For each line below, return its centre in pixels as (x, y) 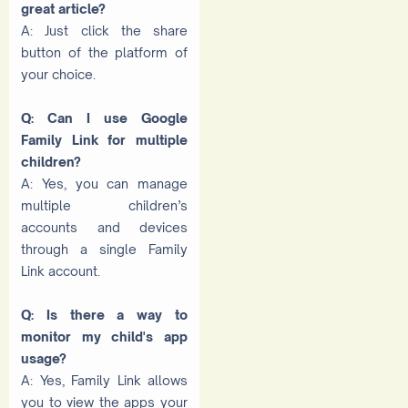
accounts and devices (104, 227)
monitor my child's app (104, 336)
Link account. (61, 270)
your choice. (58, 74)
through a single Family (104, 249)
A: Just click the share (104, 30)
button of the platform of (104, 52)
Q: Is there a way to (104, 314)
